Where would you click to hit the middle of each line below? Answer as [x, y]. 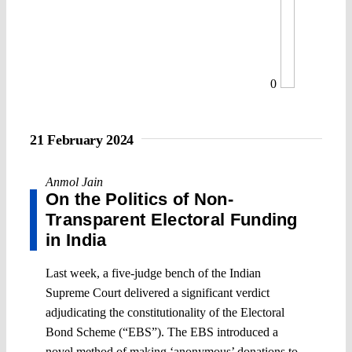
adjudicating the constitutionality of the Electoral [165, 312]
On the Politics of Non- [139, 199]
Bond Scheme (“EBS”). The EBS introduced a [162, 332]
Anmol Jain [74, 181]
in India [76, 240]
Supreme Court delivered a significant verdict [158, 292]
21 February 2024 [82, 139]
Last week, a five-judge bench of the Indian [153, 273]
